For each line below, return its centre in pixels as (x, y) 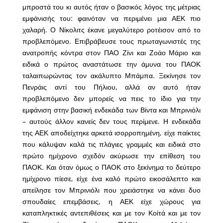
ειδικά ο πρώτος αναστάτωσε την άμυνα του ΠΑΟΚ (111, 64)
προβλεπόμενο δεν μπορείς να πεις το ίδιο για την (111, 98)
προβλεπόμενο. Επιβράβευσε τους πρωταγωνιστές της (111, 41)
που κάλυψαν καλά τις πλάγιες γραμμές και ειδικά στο (111, 144)
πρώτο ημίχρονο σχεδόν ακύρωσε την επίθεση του (111, 156)
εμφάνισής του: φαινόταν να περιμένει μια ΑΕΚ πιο (111, 18)
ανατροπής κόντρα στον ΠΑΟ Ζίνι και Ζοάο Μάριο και (111, 53)
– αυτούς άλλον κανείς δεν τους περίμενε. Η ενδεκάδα (111, 121)
